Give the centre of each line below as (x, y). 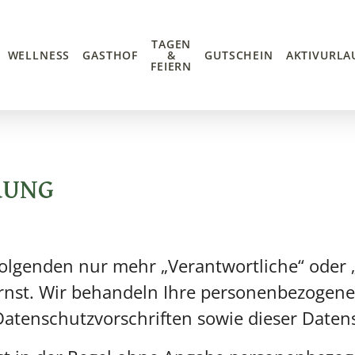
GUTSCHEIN (239, 55)
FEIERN (172, 66)
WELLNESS (39, 55)
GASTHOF (111, 55)
